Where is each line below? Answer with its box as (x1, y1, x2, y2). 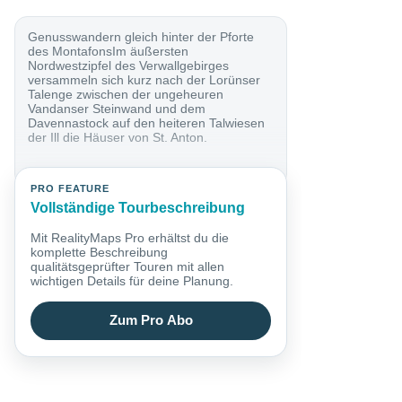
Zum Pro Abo (109, 313, 193, 328)
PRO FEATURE (31, 183, 110, 195)
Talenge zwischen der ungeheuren (28, 86, 224, 101)
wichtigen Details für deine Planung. (31, 273, 234, 288)
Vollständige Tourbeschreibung (31, 200, 246, 216)
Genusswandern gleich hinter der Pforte (28, 29, 255, 44)
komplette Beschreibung (31, 244, 169, 259)
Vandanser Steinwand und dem (28, 100, 206, 116)
